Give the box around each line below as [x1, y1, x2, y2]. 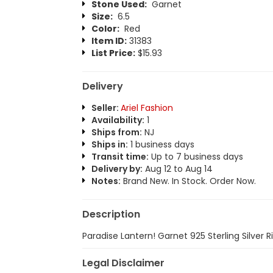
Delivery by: [91, 163, 143, 175]
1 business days [127, 138, 194, 151]
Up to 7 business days [148, 151, 243, 163]
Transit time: [91, 151, 149, 163]
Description [82, 207, 140, 221]
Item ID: [91, 35, 127, 47]
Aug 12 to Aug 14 [142, 163, 213, 175]
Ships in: [91, 138, 128, 151]
